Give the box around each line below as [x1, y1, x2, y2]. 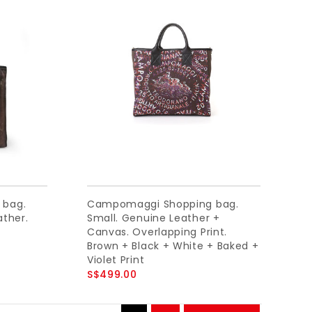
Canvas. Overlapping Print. [86, 224, 228, 239]
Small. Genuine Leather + [86, 210, 220, 225]
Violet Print [86, 252, 145, 267]
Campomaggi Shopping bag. [86, 196, 239, 211]
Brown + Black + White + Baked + [86, 238, 259, 253]
